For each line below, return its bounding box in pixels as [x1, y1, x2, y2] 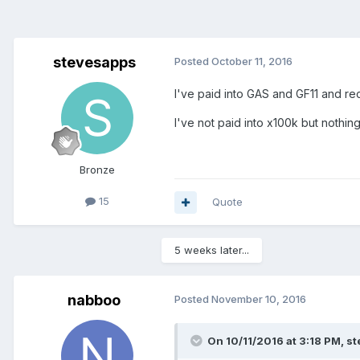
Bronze [80, 163, 115, 177]
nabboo [67, 292, 121, 309]
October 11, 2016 [211, 55, 292, 68]
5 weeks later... [174, 243, 249, 257]
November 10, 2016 [211, 292, 306, 306]
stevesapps [52, 54, 136, 72]
